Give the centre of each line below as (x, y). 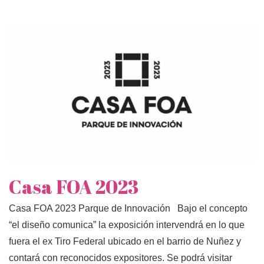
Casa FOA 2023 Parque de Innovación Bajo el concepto (128, 209)
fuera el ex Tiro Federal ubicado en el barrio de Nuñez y (125, 242)
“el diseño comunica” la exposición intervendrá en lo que (127, 225)
